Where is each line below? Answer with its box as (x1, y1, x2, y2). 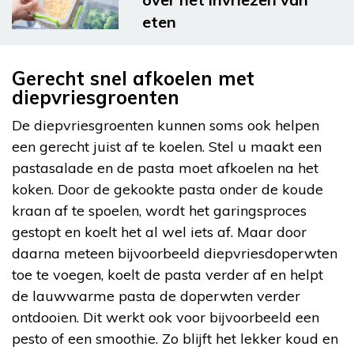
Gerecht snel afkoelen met (12, 66, 254, 90)
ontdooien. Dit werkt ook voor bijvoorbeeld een (12, 307, 319, 326)
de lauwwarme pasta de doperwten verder (12, 286, 300, 305)
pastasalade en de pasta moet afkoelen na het (12, 158, 318, 177)
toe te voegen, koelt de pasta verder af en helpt (12, 265, 323, 284)
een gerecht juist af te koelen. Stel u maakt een (12, 137, 322, 156)
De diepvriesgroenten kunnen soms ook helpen (12, 115, 319, 134)
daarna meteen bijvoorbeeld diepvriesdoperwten (12, 243, 337, 262)
